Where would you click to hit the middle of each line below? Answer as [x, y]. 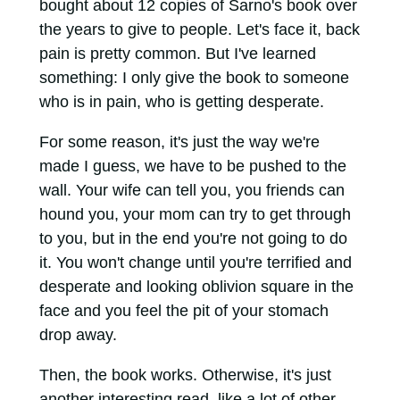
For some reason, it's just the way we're [179, 142]
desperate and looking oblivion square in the [196, 287]
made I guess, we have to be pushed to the [192, 167]
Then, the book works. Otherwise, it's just [185, 375]
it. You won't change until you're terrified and [195, 263]
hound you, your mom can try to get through [195, 215]
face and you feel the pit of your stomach [183, 311]
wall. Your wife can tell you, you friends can [192, 191]
